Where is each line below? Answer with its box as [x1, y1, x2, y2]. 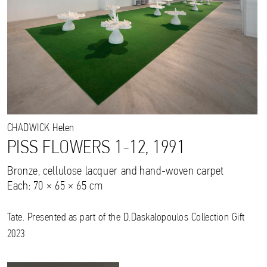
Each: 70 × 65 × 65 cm [7, 181, 103, 193]
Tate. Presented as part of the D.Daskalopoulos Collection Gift [7, 212, 245, 224]
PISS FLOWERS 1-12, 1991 [7, 139, 185, 159]
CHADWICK [7, 123, 50, 135]
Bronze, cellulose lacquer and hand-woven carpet [7, 166, 225, 178]
